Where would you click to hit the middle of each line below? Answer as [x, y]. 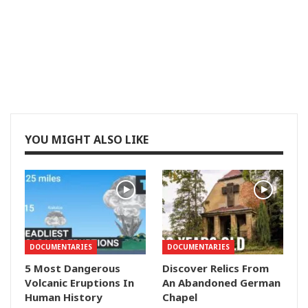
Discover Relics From [216, 268]
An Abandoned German [221, 283]
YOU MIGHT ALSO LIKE [87, 139]
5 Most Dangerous [73, 268]
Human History [64, 297]
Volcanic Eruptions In [79, 283]
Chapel [180, 297]
